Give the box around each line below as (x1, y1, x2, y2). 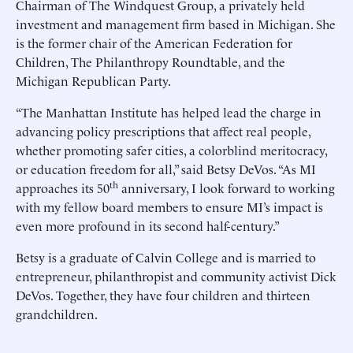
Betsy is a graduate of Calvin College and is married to (16, 248, 316, 266)
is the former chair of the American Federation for (16, 34, 292, 51)
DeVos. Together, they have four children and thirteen (16, 286, 310, 303)
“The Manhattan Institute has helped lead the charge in (16, 103, 321, 121)
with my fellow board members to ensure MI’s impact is (16, 198, 323, 215)
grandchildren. (16, 305, 98, 322)
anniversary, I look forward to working (118, 179, 335, 196)
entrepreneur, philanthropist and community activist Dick (16, 267, 336, 284)
